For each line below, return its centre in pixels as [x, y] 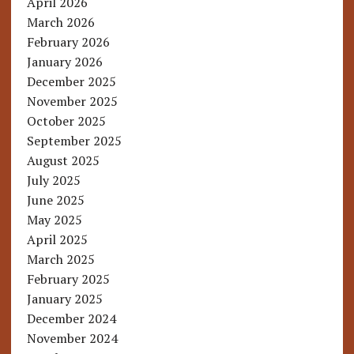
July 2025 [53, 181]
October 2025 [66, 121]
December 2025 [71, 82]
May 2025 [54, 220]
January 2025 [64, 299]
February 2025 [68, 279]
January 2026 [64, 62]
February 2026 [68, 42]
